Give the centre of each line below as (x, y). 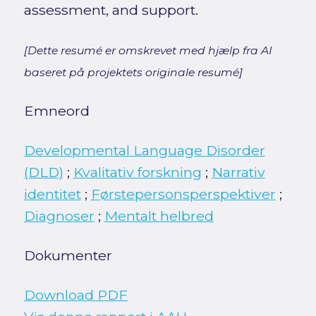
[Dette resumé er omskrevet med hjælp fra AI (148, 51)
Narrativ (238, 172)
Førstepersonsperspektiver (183, 194)
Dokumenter (68, 256)
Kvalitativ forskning (137, 172)
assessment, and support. (111, 10)
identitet (52, 194)
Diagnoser (59, 216)
